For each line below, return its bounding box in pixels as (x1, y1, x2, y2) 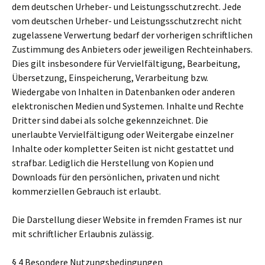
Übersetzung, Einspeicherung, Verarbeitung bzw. (12, 72, 208, 83)
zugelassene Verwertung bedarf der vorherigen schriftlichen (12, 29, 253, 41)
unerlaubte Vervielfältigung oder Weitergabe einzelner (12, 128, 234, 140)
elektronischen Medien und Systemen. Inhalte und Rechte (12, 100, 244, 112)
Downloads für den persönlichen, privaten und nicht (12, 171, 220, 183)
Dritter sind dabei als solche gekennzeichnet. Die (12, 114, 208, 126)
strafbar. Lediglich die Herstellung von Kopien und (12, 157, 214, 169)
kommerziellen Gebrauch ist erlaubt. (12, 185, 161, 197)
